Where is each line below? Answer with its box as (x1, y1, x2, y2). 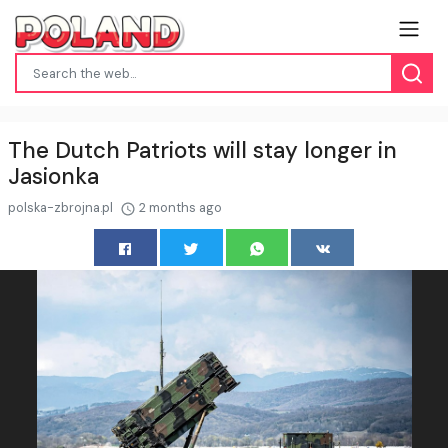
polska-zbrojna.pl (8, 198, 116, 216)
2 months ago (136, 198, 222, 216)
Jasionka (8, 161, 99, 191)
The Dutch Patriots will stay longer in (8, 135, 397, 165)
